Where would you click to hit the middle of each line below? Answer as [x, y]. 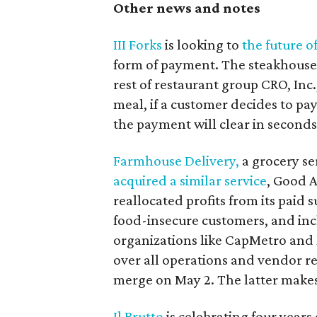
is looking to [202, 44]
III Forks [138, 44]
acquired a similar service [190, 180]
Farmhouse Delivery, [176, 160]
